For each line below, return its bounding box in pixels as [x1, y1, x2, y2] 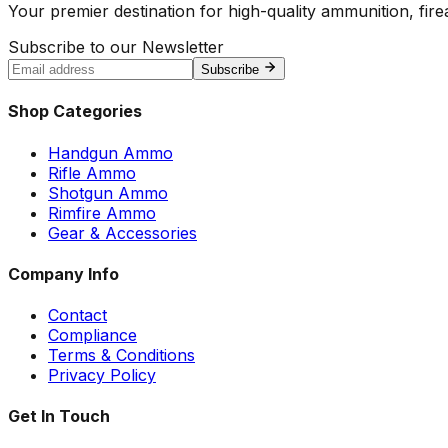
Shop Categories [8, 101, 142, 122]
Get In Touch [8, 406, 110, 427]
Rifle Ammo [48, 162, 136, 183]
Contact [48, 305, 107, 326]
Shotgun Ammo [48, 182, 168, 203]
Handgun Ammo [48, 142, 173, 163]
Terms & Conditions [48, 345, 195, 366]
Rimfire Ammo [48, 202, 156, 223]
